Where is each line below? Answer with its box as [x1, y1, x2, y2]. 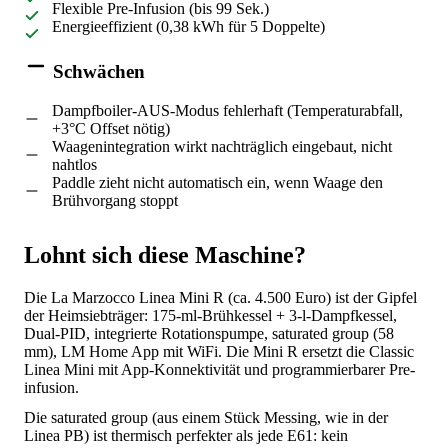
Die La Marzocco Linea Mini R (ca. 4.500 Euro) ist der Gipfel [24, 288, 417, 306]
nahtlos [52, 156, 97, 174]
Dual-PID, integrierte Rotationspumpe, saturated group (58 [24, 324, 394, 342]
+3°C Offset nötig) [52, 120, 170, 138]
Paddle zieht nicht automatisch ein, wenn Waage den [52, 174, 383, 192]
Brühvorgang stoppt [52, 192, 178, 210]
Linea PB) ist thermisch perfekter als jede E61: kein [24, 426, 348, 444]
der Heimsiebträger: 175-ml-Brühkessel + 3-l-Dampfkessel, [24, 306, 397, 324]
